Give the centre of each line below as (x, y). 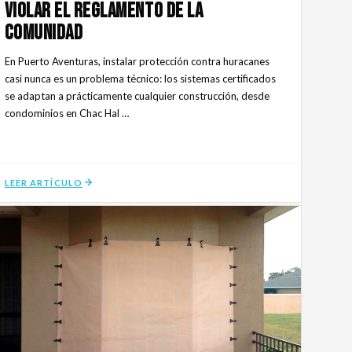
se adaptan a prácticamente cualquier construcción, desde (137, 95)
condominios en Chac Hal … (66, 113)
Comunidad (44, 33)
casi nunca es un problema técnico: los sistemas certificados (140, 78)
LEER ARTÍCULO (43, 182)
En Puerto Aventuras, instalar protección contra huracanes (137, 61)
